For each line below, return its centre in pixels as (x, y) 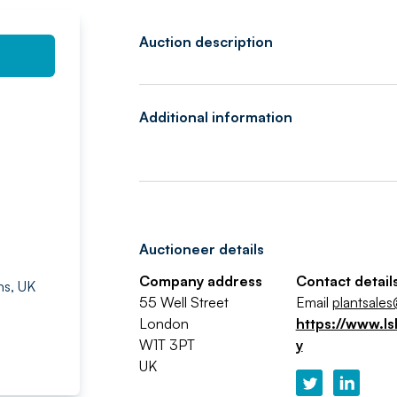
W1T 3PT (167, 345)
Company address (200, 281)
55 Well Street (183, 302)
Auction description (206, 42)
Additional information (215, 117)
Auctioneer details (201, 249)
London (163, 323)
